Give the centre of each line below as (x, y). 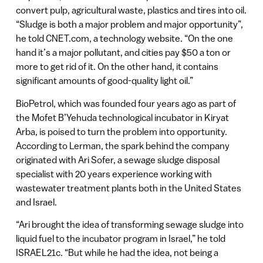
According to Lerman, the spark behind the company (122, 145)
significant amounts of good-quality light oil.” (104, 81)
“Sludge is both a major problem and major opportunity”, (129, 24)
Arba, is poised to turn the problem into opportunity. (121, 131)
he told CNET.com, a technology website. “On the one (124, 38)
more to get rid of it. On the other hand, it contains (117, 67)
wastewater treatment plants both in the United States (128, 188)
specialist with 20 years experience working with (114, 173)
